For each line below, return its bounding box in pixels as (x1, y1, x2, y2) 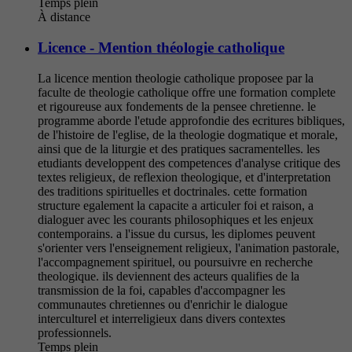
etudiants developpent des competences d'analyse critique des (38, 156, 340, 170)
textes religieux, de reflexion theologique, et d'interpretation (38, 170, 331, 184)
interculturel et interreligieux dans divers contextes (38, 311, 285, 325)
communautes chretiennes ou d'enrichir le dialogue (38, 297, 288, 311)
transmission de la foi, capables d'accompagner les (38, 283, 285, 297)
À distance (38, 10, 90, 24)
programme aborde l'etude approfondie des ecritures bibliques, (38, 113, 345, 127)
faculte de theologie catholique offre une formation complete (38, 85, 335, 99)
